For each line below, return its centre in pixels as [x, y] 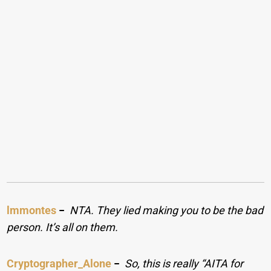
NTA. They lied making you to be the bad [167, 211]
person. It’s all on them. [63, 227]
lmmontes [32, 211]
